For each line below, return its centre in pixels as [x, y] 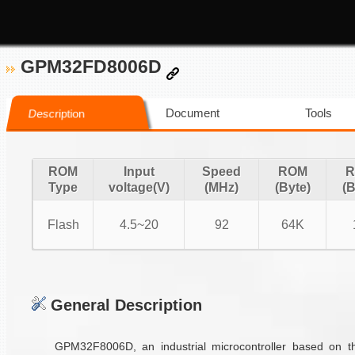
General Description [124, 305]
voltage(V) [139, 187]
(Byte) [292, 187]
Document [193, 113]
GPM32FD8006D [91, 67]
